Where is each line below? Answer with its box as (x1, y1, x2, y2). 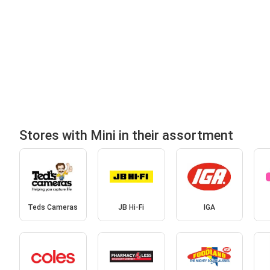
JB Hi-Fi (118, 203, 145, 212)
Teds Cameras (28, 203, 78, 212)
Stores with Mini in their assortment (19, 127, 233, 143)
